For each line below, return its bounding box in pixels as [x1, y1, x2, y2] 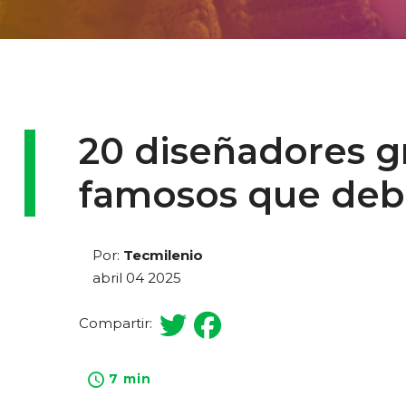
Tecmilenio [123, 246, 203, 264]
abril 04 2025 [92, 269, 181, 286]
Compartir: [79, 314, 159, 332]
